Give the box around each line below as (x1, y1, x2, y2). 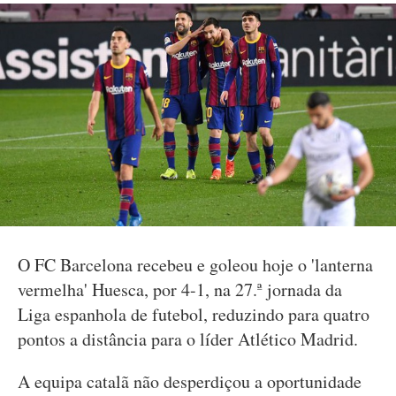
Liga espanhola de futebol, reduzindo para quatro (18, 302, 369, 326)
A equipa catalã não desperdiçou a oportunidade (18, 369, 362, 393)
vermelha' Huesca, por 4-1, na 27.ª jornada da (18, 278, 342, 301)
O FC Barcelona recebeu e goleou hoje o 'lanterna (18, 253, 373, 277)
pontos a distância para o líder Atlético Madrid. (18, 327, 358, 351)
